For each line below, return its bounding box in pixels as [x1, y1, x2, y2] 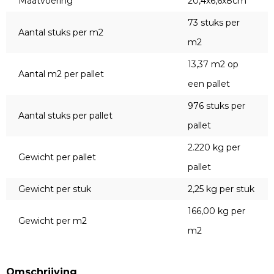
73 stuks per [188, 17, 240, 29]
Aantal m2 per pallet [18, 68, 104, 80]
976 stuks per [188, 100, 245, 112]
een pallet [188, 78, 230, 90]
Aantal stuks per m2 [18, 27, 103, 39]
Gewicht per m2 [18, 215, 87, 227]
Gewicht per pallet [18, 152, 96, 163]
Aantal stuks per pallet [18, 110, 113, 122]
